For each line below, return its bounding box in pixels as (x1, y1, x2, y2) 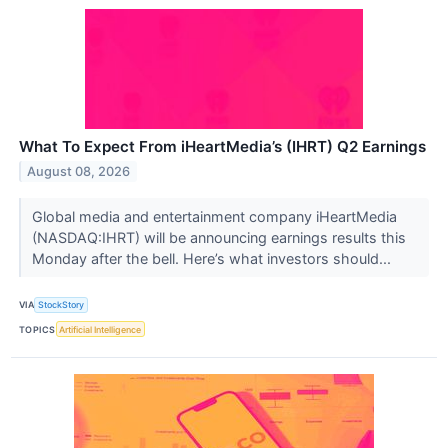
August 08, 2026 (27, 163, 131, 179)
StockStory (38, 299, 85, 311)
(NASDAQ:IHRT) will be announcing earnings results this (31, 228, 406, 246)
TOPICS (19, 323, 56, 335)
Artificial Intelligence (59, 323, 142, 335)
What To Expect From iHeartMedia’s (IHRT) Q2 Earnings (19, 136, 426, 156)
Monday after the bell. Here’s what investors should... (31, 249, 395, 267)
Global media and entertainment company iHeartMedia (31, 207, 397, 225)
